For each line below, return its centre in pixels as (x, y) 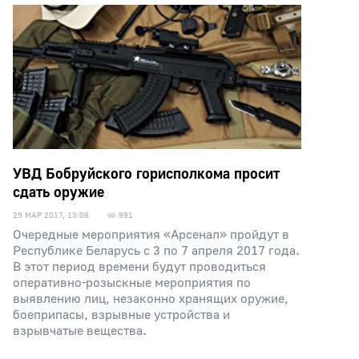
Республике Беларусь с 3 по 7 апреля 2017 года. (156, 251)
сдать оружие (58, 193)
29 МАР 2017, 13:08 (51, 215)
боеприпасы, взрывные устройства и (121, 315)
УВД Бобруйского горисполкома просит (146, 174)
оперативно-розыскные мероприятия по (132, 283)
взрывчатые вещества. (80, 331)
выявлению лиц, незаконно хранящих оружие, (151, 299)
